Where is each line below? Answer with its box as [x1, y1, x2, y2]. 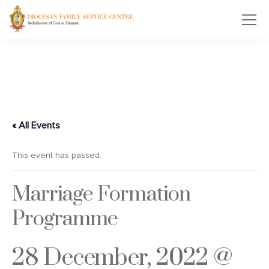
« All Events [12, 121, 60, 130]
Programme [12, 206, 118, 232]
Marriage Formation [12, 181, 190, 208]
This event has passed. [12, 151, 101, 160]
